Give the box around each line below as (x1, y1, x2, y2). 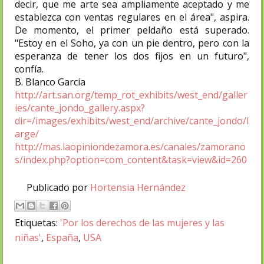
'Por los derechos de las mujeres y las (60, 216, 225, 230)
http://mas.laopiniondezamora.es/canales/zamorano (15, 140, 246, 154)
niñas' (15, 231, 41, 245)
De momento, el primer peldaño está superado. (15, 24, 249, 37)
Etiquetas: (15, 216, 60, 230)
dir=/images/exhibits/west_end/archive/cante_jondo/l (15, 114, 249, 128)
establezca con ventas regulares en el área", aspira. (15, 11, 249, 24)
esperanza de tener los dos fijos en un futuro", (15, 49, 249, 63)
